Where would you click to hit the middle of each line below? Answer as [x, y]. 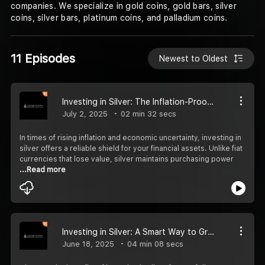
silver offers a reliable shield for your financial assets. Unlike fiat [131, 148]
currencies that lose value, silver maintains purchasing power [127, 159]
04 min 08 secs [154, 244]
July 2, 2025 [85, 114]
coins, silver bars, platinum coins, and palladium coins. [119, 18]
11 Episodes [43, 58]
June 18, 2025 [88, 244]
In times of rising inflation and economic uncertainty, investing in [130, 138]
